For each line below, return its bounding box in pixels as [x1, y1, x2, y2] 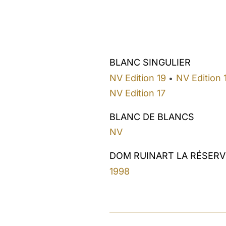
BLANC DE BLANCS [109, 111, 194, 122]
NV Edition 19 [109, 72, 166, 83]
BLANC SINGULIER [109, 57, 191, 68]
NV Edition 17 [109, 87, 165, 98]
